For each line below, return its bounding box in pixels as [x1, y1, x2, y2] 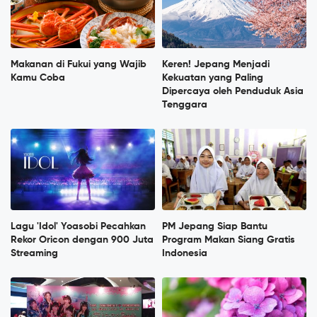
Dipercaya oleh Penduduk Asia [162, 86, 304, 96]
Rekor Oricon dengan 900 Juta [11, 235, 154, 245]
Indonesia [162, 248, 207, 258]
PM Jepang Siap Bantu [162, 221, 267, 231]
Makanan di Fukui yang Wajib [11, 59, 146, 69]
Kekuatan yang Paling [162, 72, 263, 83]
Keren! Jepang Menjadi [162, 59, 270, 69]
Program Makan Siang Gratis [162, 235, 295, 245]
